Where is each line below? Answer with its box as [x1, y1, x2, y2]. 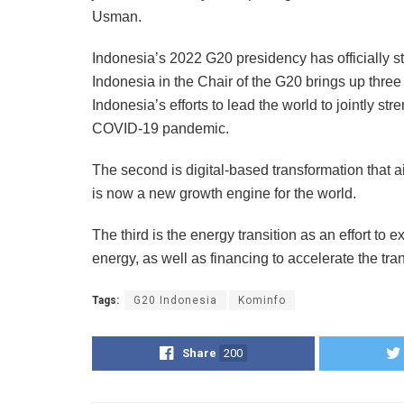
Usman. [92, 8, 142, 24]
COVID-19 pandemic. [92, 120, 229, 136]
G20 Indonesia [133, 293, 217, 307]
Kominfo [238, 293, 286, 307]
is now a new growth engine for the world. [92, 185, 356, 201]
